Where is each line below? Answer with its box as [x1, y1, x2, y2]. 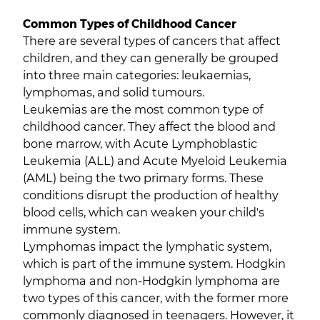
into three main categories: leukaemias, [23, 68, 251, 82]
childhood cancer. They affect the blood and [23, 119, 276, 134]
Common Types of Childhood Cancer [23, 16, 236, 30]
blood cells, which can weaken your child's [23, 205, 264, 219]
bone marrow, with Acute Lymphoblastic [23, 136, 257, 151]
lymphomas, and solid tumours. [23, 85, 204, 99]
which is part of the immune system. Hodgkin [23, 256, 286, 271]
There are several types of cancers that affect [23, 34, 281, 48]
